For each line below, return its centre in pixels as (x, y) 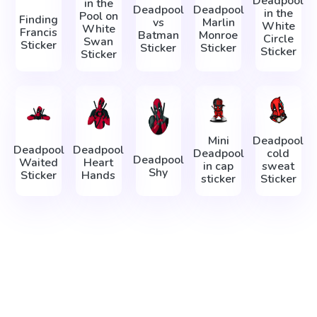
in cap (219, 166)
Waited (39, 163)
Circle (278, 39)
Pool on (98, 17)
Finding (39, 19)
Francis (39, 32)
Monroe (219, 36)
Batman (158, 36)
